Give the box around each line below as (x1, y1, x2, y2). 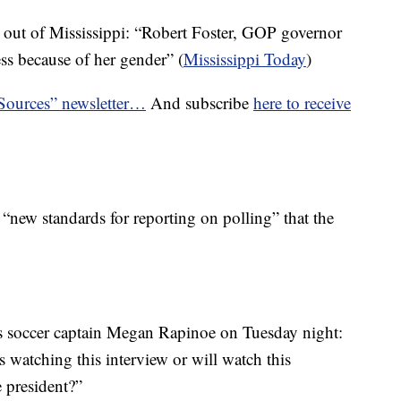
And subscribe (146, 91, 253, 114)
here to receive (253, 91, 351, 114)
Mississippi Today (183, 47, 306, 70)
